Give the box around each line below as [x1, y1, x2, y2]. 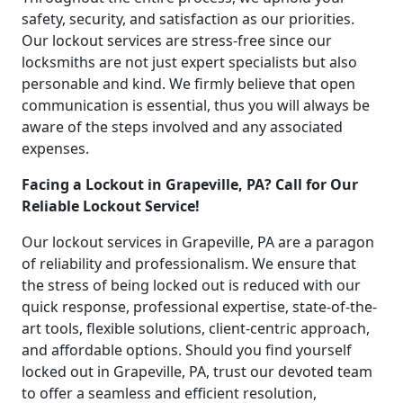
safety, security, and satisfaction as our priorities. [22, 9, 354, 30]
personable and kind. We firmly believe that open [22, 74, 355, 94]
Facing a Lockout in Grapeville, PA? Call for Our [22, 175, 358, 195]
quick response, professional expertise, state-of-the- [22, 297, 377, 318]
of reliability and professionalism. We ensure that [22, 254, 356, 274]
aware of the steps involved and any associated [22, 117, 343, 138]
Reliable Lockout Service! [22, 196, 200, 217]
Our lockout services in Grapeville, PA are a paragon [22, 232, 374, 253]
